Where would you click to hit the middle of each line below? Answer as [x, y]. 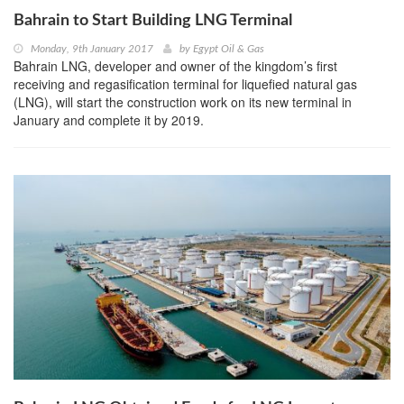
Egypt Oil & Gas [229, 49]
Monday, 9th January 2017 [92, 49]
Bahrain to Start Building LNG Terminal [153, 21]
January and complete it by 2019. [109, 120]
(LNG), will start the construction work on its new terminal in [183, 102]
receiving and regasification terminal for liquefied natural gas [185, 84]
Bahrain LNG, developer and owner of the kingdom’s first [175, 66]
